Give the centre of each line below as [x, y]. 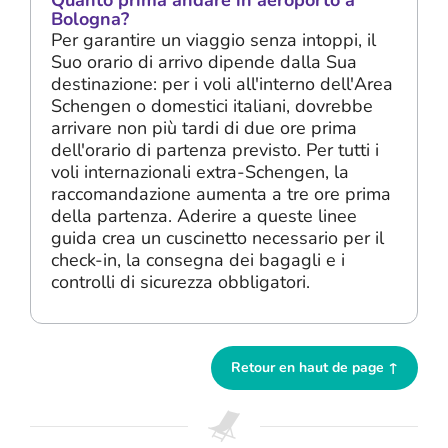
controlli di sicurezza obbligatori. [180, 282]
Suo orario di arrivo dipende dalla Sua [204, 62]
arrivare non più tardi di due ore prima [204, 128]
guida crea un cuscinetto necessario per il [217, 238]
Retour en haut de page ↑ [314, 367]
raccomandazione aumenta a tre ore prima [221, 194]
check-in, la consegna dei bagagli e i [198, 260]
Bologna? [90, 19]
